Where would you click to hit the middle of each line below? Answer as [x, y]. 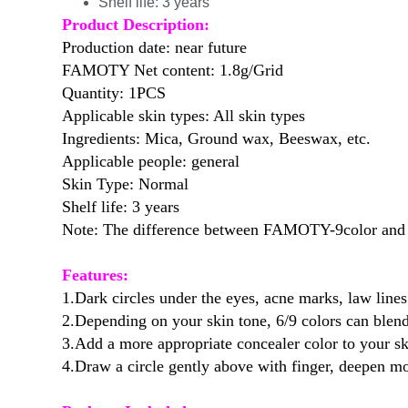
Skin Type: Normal [125, 184]
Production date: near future [154, 47]
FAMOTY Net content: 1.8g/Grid [173, 70]
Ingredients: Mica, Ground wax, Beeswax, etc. [216, 138]
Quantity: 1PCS [114, 92]
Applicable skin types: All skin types [184, 115]
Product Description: [136, 24]
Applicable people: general [151, 161]
